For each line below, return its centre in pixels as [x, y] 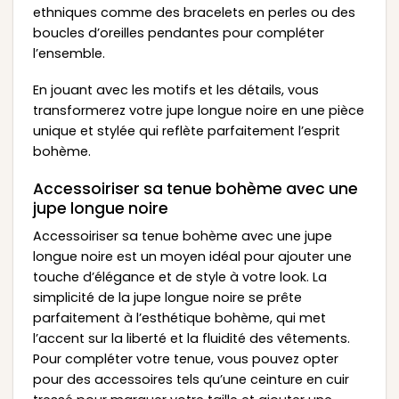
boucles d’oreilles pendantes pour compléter [178, 33]
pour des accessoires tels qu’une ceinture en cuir [191, 379]
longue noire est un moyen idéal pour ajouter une [192, 256]
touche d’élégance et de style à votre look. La [179, 277]
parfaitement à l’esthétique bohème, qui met [179, 318]
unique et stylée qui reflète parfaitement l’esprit [186, 131]
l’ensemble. [69, 53]
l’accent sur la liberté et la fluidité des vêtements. [191, 338]
